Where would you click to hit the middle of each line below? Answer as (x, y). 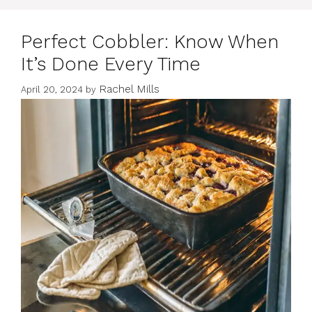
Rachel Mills (129, 89)
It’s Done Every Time (111, 64)
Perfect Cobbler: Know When (150, 41)
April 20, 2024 (52, 90)
